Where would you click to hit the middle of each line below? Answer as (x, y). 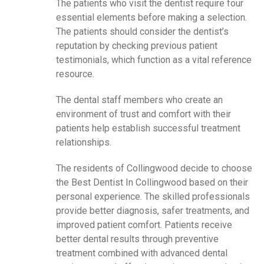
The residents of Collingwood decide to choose (154, 168)
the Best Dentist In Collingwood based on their (152, 182)
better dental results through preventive (137, 239)
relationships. (84, 142)
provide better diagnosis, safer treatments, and (153, 210)
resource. (75, 74)
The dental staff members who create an (139, 100)
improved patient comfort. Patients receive (144, 225)
